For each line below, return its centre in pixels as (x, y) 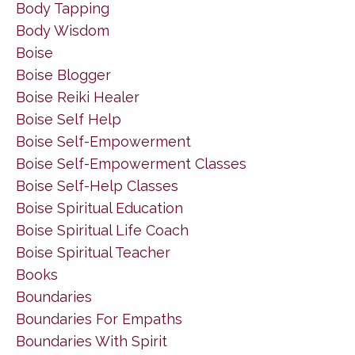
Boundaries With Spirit (92, 341)
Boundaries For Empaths (99, 319)
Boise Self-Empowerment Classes (131, 163)
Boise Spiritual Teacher (93, 252)
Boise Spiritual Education (99, 208)
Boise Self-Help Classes (97, 185)
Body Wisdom (63, 30)
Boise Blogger (63, 74)
